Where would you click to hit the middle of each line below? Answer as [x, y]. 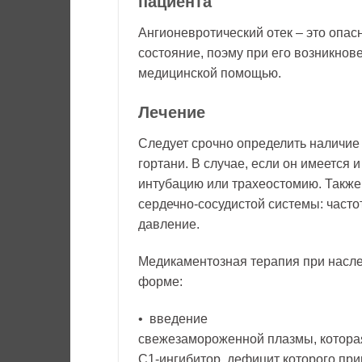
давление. [169, 225]
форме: [160, 282]
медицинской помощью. [210, 73]
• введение [173, 318]
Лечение [172, 113]
